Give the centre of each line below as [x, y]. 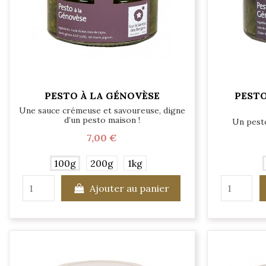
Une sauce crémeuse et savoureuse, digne [102, 110]
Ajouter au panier [129, 188]
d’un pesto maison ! [102, 120]
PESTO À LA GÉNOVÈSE [102, 96]
